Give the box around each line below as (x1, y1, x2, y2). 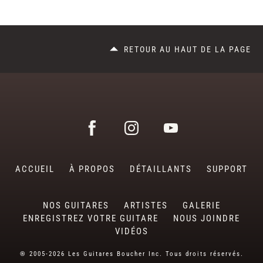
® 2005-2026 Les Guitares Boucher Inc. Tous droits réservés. (19, 250, 244, 258)
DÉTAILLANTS (130, 164, 192, 175)
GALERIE (182, 200, 221, 211)
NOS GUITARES (42, 200, 109, 211)
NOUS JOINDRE (173, 213, 240, 224)
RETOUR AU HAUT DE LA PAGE (124, 45, 251, 55)
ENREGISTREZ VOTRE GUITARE (23, 213, 159, 224)
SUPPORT (207, 164, 248, 175)
